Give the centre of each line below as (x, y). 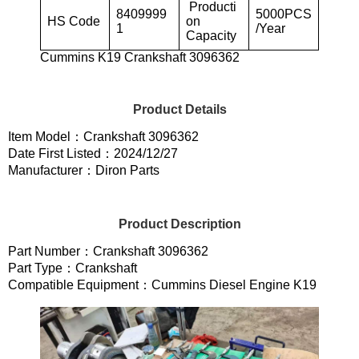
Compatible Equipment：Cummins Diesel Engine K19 (162, 284)
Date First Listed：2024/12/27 (93, 153)
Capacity (211, 35)
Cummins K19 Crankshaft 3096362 (140, 57)
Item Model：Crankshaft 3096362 (103, 136)
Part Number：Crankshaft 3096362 (108, 251)
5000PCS (284, 14)
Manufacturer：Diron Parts (84, 170)
